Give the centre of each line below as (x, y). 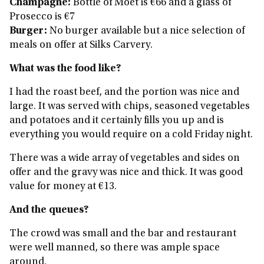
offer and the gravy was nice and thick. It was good (126, 173)
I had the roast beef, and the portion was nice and (124, 93)
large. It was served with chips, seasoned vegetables (130, 107)
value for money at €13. (63, 187)
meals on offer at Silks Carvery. (81, 45)
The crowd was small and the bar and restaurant (123, 234)
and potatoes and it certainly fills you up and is (117, 121)
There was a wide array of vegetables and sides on (125, 159)
